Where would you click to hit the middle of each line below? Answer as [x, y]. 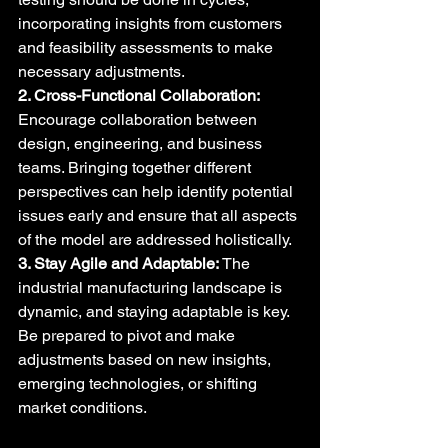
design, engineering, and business [142, 143]
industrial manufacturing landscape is [152, 287]
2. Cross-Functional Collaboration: [139, 95]
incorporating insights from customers [152, 23]
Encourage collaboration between [139, 119]
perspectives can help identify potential [157, 191]
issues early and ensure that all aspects [159, 215]
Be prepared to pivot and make [128, 335]
